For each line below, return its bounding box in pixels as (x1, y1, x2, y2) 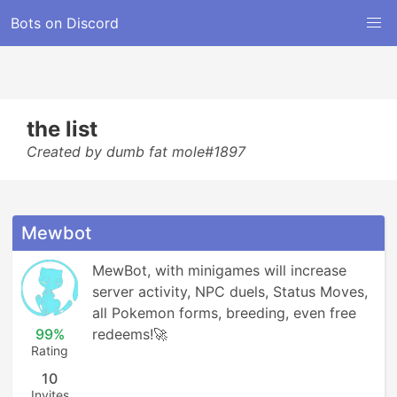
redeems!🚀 (92, 325, 167, 343)
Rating (31, 343, 68, 358)
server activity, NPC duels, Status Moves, (92, 283, 368, 300)
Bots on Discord (11, 14, 119, 32)
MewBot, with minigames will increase (92, 261, 346, 279)
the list (27, 116, 97, 142)
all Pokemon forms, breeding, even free (92, 304, 356, 322)
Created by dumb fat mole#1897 (27, 143, 245, 160)
